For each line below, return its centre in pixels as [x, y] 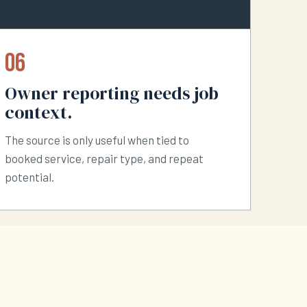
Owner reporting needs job [112, 94]
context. [39, 113]
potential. [29, 177]
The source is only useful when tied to [97, 140]
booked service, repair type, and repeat [104, 159]
